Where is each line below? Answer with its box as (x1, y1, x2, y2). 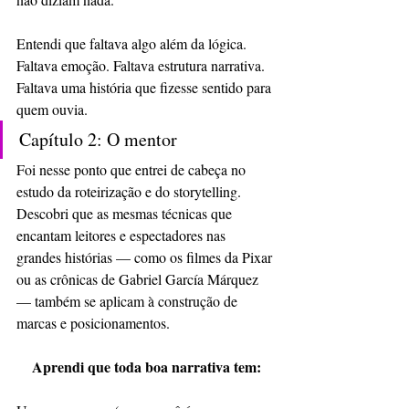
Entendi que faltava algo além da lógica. (16, 33, 250, 53)
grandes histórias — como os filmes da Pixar (16, 246, 276, 267)
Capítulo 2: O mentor (19, 126, 177, 152)
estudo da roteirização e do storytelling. (16, 181, 245, 201)
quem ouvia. (16, 99, 88, 119)
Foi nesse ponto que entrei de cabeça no (16, 159, 249, 179)
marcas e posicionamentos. (16, 312, 170, 332)
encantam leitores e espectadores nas (16, 225, 229, 245)
